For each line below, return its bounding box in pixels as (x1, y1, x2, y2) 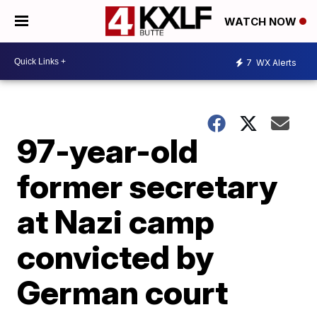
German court (17, 272, 229, 312)
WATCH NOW (224, 15, 299, 29)
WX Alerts (254, 57, 296, 68)
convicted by (17, 237, 214, 277)
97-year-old (17, 131, 199, 171)
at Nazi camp (17, 202, 215, 241)
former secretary (17, 166, 278, 206)
